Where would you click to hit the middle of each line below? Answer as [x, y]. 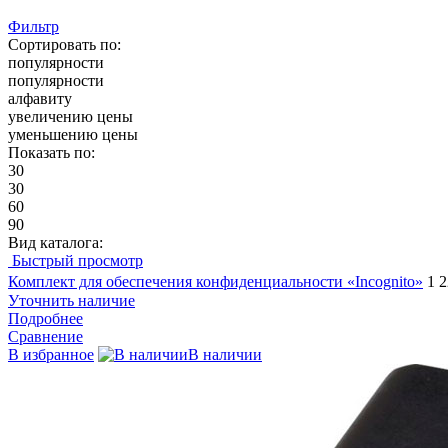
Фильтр [33, 26]
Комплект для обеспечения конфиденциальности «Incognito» [215, 281]
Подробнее [45, 318]
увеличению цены [70, 116]
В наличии [225, 354]
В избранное [51, 354]
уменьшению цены [73, 134]
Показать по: [51, 152]
